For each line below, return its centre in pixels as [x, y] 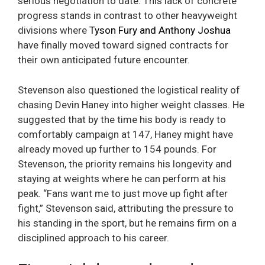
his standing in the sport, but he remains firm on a [127, 223]
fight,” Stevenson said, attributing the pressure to [126, 208]
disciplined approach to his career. [93, 237]
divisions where [54, 30]
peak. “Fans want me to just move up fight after [123, 193]
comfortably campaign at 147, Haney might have [125, 134]
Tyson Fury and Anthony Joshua [160, 30]
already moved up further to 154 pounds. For [117, 149]
